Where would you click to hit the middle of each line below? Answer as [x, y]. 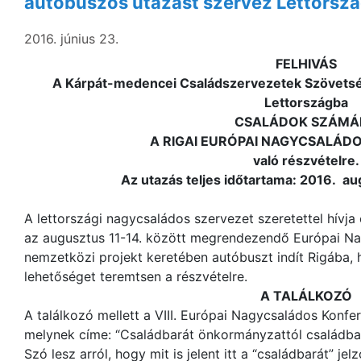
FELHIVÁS [306, 64]
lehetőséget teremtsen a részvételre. [136, 276]
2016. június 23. [71, 39]
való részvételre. [306, 160]
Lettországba [306, 102]
